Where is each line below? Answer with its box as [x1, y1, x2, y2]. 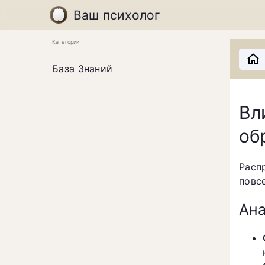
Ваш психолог [73, 7, 161, 22]
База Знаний [52, 62, 113, 75]
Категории [52, 39, 80, 45]
